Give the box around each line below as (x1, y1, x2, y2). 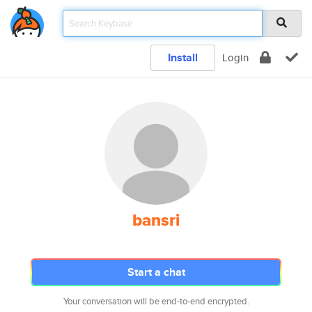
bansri (132, 208, 180, 233)
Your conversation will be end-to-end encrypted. (63, 295, 249, 308)
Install (168, 49, 198, 65)
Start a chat (127, 264, 185, 280)
